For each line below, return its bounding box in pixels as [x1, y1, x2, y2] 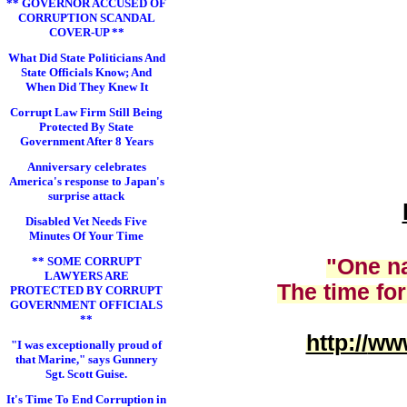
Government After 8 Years [19, 134, 154, 148]
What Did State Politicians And [7, 51, 165, 65]
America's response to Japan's [8, 174, 164, 188]
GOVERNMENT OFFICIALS [10, 298, 163, 312]
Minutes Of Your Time [29, 229, 144, 243]
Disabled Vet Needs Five [25, 214, 147, 228]
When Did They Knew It [25, 80, 148, 94]
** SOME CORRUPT [31, 254, 142, 268]
